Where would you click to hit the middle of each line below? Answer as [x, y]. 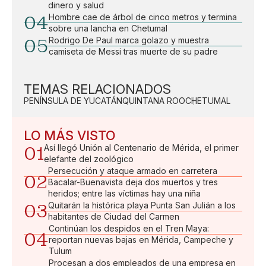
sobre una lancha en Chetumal [108, 28]
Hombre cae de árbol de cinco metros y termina [143, 17]
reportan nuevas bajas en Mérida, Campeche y [141, 240]
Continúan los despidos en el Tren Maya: [129, 228]
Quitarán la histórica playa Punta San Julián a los [142, 205]
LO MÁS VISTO [69, 135]
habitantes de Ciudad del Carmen [114, 216]
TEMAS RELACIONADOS [97, 89]
